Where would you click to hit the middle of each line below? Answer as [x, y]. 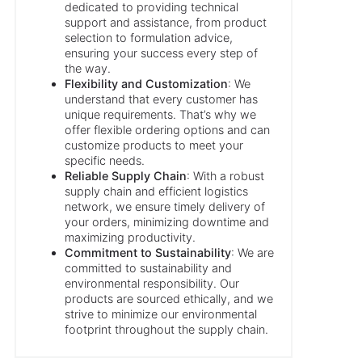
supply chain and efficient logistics [157, 191]
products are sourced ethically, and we [169, 298]
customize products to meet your [154, 145]
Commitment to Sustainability [148, 252]
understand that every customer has [162, 99]
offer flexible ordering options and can [168, 129]
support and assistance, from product [166, 22]
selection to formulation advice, [149, 37]
